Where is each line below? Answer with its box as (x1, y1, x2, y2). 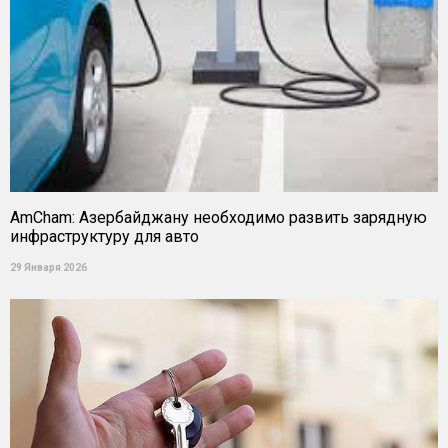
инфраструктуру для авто (10, 227, 199, 246)
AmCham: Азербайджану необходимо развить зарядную (10, 208, 427, 227)
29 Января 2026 (10, 262, 87, 273)
